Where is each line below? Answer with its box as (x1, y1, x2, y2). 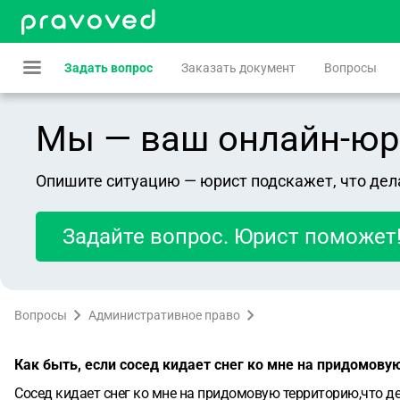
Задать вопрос (64, 61, 153, 75)
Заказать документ (181, 61, 296, 75)
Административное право (88, 308, 240, 322)
